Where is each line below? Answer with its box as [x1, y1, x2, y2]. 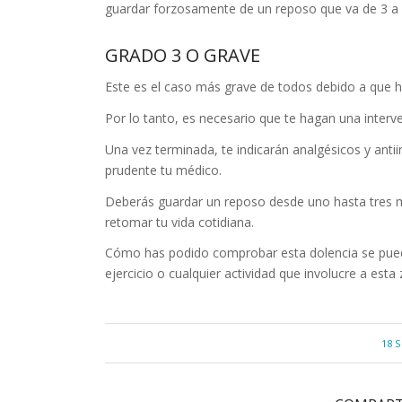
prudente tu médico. [105, 161, 223, 179]
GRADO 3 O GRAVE [105, 43, 261, 68]
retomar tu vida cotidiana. [105, 213, 255, 231]
